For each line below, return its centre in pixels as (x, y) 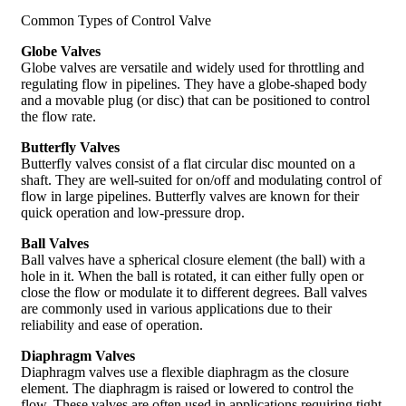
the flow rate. (58, 117)
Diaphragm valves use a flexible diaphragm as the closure (185, 372)
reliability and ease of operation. (112, 325)
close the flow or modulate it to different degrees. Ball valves (194, 293)
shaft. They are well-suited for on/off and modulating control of (201, 180)
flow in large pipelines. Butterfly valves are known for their (190, 197)
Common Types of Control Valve (116, 21)
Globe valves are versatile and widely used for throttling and (193, 68)
